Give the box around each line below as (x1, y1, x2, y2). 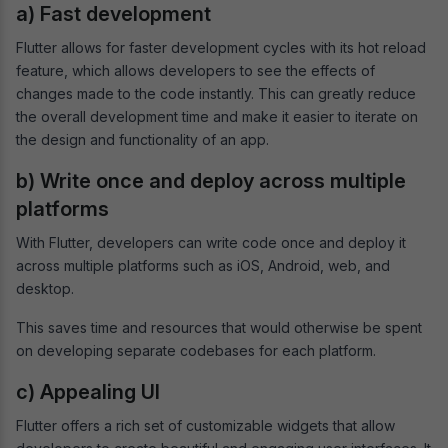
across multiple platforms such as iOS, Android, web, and (16, 256, 390, 274)
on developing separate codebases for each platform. (16, 341, 376, 359)
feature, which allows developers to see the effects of (16, 61, 375, 79)
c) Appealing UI (16, 379, 165, 404)
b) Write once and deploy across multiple (16, 168, 406, 193)
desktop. (16, 279, 78, 297)
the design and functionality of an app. (16, 130, 269, 148)
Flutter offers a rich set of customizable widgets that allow (16, 416, 395, 434)
